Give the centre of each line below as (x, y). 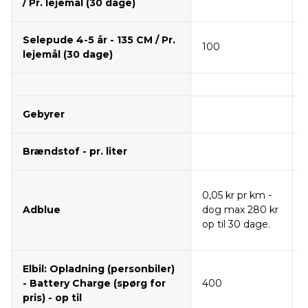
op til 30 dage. (236, 224)
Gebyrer (44, 114)
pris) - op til (52, 298)
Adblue (42, 210)
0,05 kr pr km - (237, 196)
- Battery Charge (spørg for (94, 284)
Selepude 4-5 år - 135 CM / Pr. (99, 40)
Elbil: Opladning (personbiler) (99, 269)
